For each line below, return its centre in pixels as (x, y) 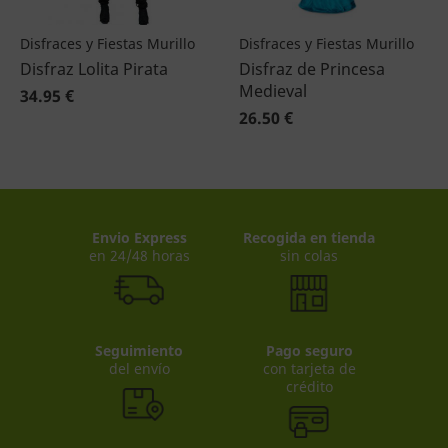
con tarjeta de (309, 368)
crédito (309, 386)
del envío (139, 368)
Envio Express (139, 237)
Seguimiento (139, 350)
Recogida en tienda (309, 237)
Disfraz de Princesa (312, 69)
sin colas (309, 255)
